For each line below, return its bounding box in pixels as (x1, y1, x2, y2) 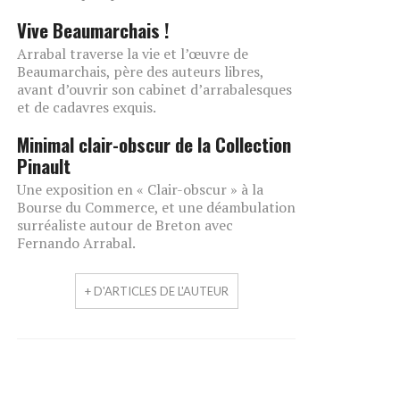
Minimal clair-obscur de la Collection (17, 130, 291, 158)
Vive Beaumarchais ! (17, 16, 170, 44)
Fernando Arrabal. (17, 233, 136, 253)
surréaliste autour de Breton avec (17, 215, 233, 235)
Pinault (17, 152, 71, 179)
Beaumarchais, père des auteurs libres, (17, 62, 263, 81)
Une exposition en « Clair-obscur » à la (17, 179, 263, 199)
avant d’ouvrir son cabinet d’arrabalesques (17, 79, 292, 99)
